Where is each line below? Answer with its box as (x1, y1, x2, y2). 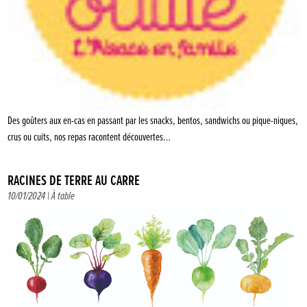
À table (51, 188, 75, 204)
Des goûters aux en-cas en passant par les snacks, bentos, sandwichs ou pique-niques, (8, 113, 299, 128)
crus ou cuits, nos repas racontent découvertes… (8, 130, 171, 145)
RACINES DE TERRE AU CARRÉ (8, 171, 140, 191)
